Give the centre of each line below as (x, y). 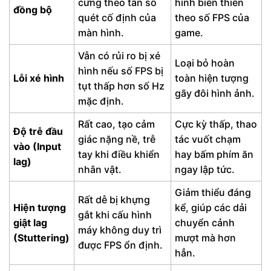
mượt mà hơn (206, 237)
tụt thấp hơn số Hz (122, 86)
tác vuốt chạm (208, 139)
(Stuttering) (42, 237)
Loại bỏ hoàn (205, 63)
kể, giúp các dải (211, 207)
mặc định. (101, 101)
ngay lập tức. (205, 169)
